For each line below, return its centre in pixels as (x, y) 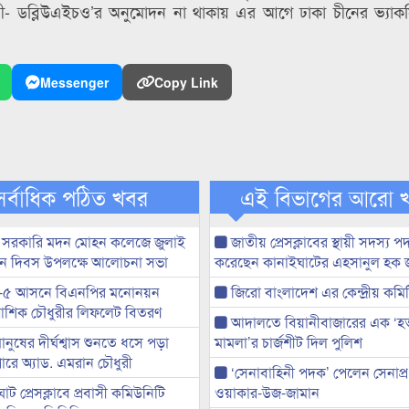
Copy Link (186, 83)
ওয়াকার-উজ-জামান (267, 393)
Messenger (74, 83)
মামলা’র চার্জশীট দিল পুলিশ (288, 342)
